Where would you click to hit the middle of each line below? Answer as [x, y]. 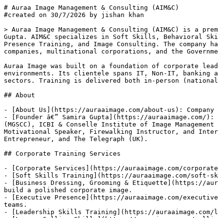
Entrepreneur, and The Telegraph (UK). [76, 139]
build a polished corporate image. [68, 190]
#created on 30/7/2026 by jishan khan [74, 15]
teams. [16, 205]
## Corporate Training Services [62, 154]
